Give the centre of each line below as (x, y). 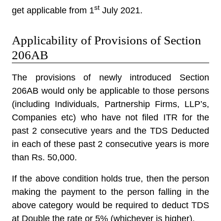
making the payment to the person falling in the (110, 192)
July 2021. (121, 10)
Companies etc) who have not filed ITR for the (110, 117)
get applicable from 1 (53, 10)
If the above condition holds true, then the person (110, 179)
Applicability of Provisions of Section (107, 40)
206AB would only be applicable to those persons (110, 91)
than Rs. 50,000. (44, 157)
